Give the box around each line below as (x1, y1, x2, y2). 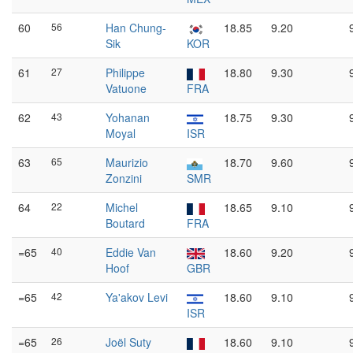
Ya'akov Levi (106, 289, 168, 305)
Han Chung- (106, 20, 166, 35)
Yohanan (106, 110, 150, 125)
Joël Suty (106, 334, 151, 350)
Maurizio (106, 154, 148, 170)
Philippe (106, 65, 145, 80)
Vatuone (106, 80, 147, 96)
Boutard (106, 215, 145, 231)
